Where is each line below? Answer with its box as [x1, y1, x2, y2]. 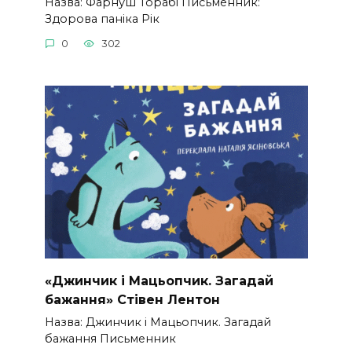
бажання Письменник [44, 331, 176, 346]
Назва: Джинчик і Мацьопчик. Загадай [44, 314, 271, 329]
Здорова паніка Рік [44, 11, 159, 26]
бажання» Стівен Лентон [44, 291, 220, 307]
